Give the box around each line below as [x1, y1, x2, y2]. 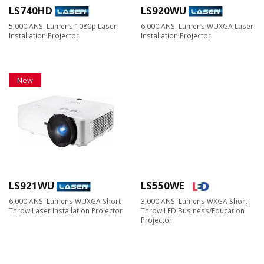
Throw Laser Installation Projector [9, 206, 123, 215]
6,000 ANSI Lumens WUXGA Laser [141, 21, 253, 31]
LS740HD [9, 4, 52, 18]
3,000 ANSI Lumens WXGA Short [141, 196, 247, 206]
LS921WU [9, 179, 54, 192]
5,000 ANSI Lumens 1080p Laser [9, 21, 117, 31]
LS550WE [141, 179, 184, 192]
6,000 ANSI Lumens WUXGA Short [9, 196, 121, 206]
